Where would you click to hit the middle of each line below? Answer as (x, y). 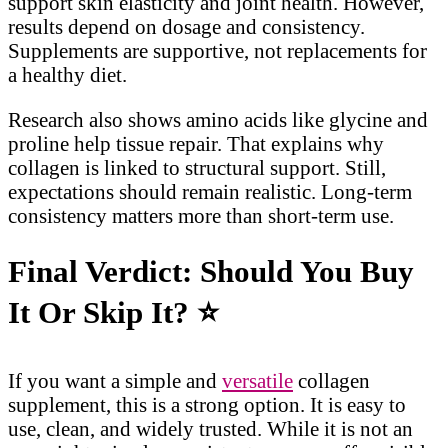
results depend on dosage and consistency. (186, 27)
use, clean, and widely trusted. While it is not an (210, 428)
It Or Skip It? (102, 312)
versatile (257, 380)
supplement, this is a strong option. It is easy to (207, 404)
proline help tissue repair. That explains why (196, 144)
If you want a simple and (115, 380)
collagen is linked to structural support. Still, (197, 168)
